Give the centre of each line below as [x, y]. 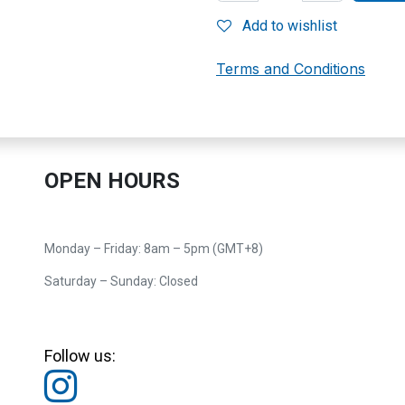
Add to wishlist [290, 26]
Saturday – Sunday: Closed [121, 282]
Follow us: [80, 356]
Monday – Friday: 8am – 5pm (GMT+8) [154, 249]
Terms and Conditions [291, 69]
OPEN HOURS [112, 181]
